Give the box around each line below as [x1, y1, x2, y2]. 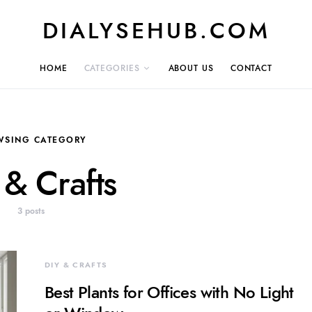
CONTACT [230, 62, 273, 74]
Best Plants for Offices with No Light [45, 281, 294, 304]
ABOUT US [168, 62, 214, 74]
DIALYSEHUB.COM [42, 15, 270, 46]
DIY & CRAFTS [45, 260, 108, 270]
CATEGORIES [84, 62, 140, 74]
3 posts [17, 205, 45, 217]
